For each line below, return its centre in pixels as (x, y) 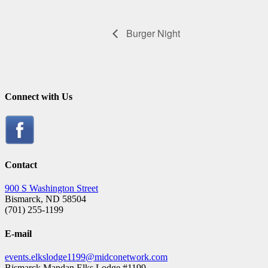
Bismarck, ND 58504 (45, 199)
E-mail (18, 233)
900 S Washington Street (51, 188)
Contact (21, 165)
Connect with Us (39, 96)
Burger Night (152, 33)
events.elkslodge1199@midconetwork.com (86, 257)
